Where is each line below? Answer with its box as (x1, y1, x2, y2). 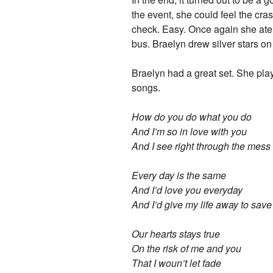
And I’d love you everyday (132, 182, 243, 197)
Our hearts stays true (132, 226, 221, 241)
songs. (132, 80, 161, 94)
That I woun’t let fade (132, 255, 222, 270)
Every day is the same (132, 168, 227, 182)
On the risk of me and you (132, 241, 242, 255)
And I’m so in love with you (132, 124, 247, 138)
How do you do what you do (132, 109, 252, 124)
